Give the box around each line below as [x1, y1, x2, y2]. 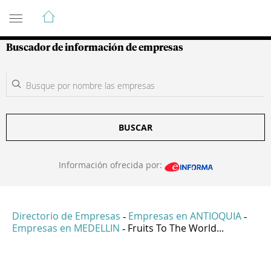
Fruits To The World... [128, 221, 224, 235]
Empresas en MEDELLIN [12, 221, 120, 235]
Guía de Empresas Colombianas [6, 4, 223, 19]
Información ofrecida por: [58, 159, 165, 171]
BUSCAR [119, 122, 152, 133]
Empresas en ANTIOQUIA [128, 209, 241, 223]
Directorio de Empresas [12, 209, 120, 223]
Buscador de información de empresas [6, 43, 183, 53]
